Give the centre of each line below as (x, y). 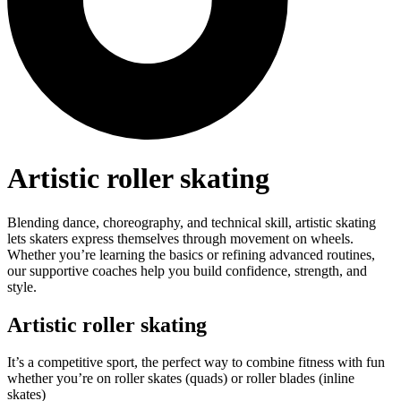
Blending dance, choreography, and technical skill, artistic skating (192, 222)
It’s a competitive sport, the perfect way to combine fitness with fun (196, 363)
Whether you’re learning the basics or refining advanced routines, (191, 254)
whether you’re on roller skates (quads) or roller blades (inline (181, 379)
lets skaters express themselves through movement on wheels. (180, 238)
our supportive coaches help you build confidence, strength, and (187, 270)
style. (22, 286)
